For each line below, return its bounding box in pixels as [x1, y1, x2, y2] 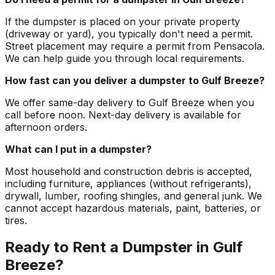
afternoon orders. [5, 120, 87, 133]
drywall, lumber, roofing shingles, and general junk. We [5, 189, 262, 202]
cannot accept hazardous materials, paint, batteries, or [5, 201, 261, 214]
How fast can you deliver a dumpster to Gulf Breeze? [5, 74, 265, 87]
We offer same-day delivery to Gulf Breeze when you [5, 96, 254, 109]
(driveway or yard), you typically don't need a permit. [5, 27, 253, 40]
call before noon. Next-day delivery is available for [5, 108, 241, 121]
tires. [5, 214, 27, 227]
